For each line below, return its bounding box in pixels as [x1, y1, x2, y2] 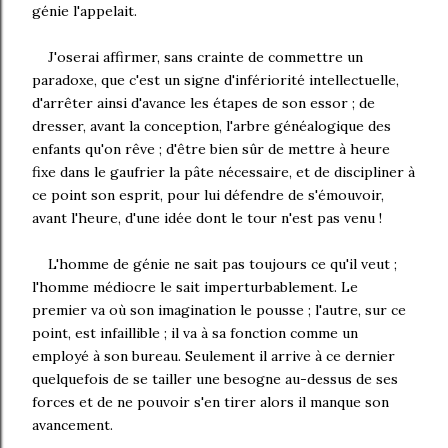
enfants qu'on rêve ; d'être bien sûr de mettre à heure [32, 140, 390, 158]
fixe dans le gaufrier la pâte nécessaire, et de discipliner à [32, 163, 415, 181]
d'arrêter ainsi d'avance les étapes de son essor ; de [32, 94, 375, 112]
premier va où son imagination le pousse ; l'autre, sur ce [32, 301, 406, 319]
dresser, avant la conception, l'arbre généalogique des [32, 117, 391, 135]
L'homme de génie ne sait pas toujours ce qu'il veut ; [48, 255, 397, 273]
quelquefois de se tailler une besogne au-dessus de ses [32, 370, 398, 388]
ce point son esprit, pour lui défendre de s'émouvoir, [32, 186, 384, 204]
